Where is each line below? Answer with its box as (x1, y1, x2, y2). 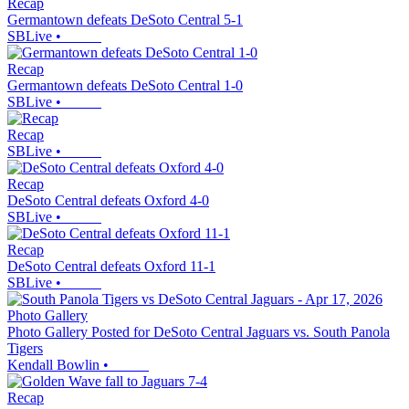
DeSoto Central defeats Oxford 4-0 (7, 192, 209, 208)
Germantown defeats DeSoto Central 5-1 (7, 11, 243, 27)
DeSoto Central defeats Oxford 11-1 (7, 257, 215, 274)
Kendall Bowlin (7, 356, 100, 372)
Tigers (7, 340, 43, 356)
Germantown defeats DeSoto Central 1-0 (7, 77, 243, 93)
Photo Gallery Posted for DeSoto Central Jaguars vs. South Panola (7, 323, 390, 340)
